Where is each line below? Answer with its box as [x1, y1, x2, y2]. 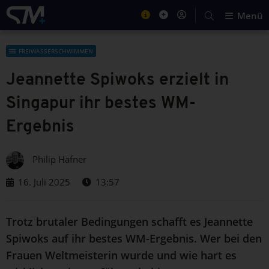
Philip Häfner [32, 153, 86, 166]
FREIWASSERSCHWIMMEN [19, 47, 93, 56]
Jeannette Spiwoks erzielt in [6, 72, 229, 89]
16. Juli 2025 [16, 176, 70, 189]
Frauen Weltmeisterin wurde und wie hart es [6, 248, 237, 263]
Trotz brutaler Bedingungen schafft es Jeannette [6, 214, 253, 229]
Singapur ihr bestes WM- [6, 95, 196, 113]
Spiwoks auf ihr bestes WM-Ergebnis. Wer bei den [6, 231, 262, 246]
